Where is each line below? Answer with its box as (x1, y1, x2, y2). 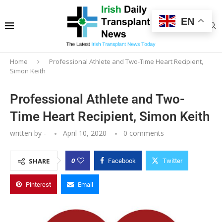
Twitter (163, 157, 182, 165)
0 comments (123, 128, 164, 138)
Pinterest (26, 180, 51, 188)
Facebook (108, 157, 136, 165)
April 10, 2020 (63, 128, 107, 138)
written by (10, 128, 44, 138)
